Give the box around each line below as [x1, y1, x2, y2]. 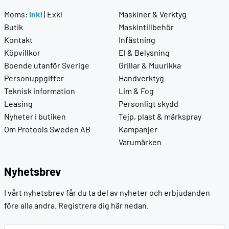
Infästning [119, 35, 155, 45]
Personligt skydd [119, 99, 178, 109]
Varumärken [119, 137, 162, 147]
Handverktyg [119, 73, 164, 83]
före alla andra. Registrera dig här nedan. [4, 200, 149, 211]
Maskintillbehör [119, 22, 174, 32]
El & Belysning [119, 48, 170, 58]
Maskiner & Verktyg [119, 9, 187, 19]
